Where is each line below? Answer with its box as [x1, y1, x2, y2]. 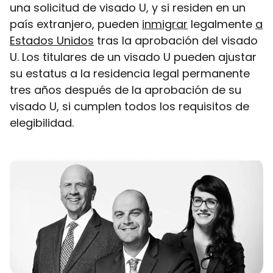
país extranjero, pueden [10, 16, 142, 32]
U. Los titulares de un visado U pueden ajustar [10, 49, 257, 65]
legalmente [188, 16, 255, 32]
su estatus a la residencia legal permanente [10, 65, 250, 81]
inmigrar [142, 16, 188, 32]
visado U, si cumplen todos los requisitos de [10, 98, 249, 114]
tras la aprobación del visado [94, 32, 258, 48]
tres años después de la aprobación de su [10, 82, 241, 97]
